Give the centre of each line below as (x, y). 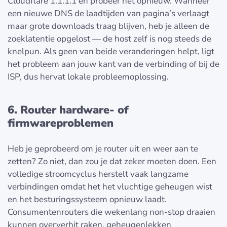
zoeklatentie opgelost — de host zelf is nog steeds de (109, 39)
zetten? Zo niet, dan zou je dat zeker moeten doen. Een (112, 162)
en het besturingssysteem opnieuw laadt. (87, 200)
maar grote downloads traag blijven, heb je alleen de (108, 26)
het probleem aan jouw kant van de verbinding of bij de (113, 64)
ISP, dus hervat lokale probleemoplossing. (88, 77)
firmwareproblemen (61, 123)
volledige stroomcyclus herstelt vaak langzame (98, 174)
